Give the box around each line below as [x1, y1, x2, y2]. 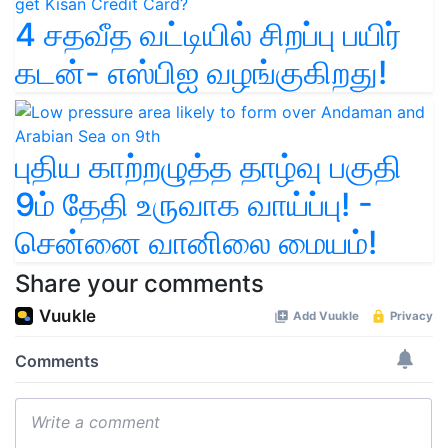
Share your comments [15, 268, 264, 298]
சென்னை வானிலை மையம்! [15, 222, 377, 262]
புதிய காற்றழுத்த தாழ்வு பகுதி [15, 146, 402, 186]
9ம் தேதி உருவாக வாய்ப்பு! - [15, 184, 373, 224]
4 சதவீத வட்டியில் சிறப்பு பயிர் [15, 14, 401, 54]
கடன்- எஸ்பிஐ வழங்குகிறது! [15, 52, 387, 92]
